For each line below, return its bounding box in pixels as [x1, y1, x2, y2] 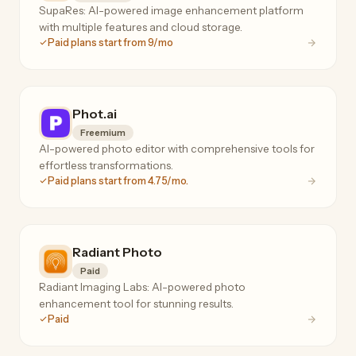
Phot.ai [72, 105, 117, 122]
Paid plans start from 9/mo [48, 36, 173, 48]
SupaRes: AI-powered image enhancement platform [39, 3, 304, 17]
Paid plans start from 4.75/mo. [48, 174, 188, 187]
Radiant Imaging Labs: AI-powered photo [39, 280, 246, 293]
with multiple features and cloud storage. [39, 20, 242, 33]
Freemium [80, 126, 126, 138]
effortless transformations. [39, 158, 173, 172]
